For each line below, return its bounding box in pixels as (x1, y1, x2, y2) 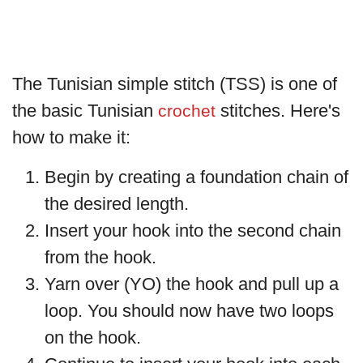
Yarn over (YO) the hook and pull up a (45, 274, 339, 295)
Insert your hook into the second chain (45, 220, 341, 241)
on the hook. (45, 327, 141, 348)
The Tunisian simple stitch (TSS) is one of (12, 74, 337, 95)
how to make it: (12, 127, 130, 148)
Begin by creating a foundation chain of (45, 167, 348, 188)
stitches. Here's (220, 100, 340, 122)
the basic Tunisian (12, 100, 153, 122)
